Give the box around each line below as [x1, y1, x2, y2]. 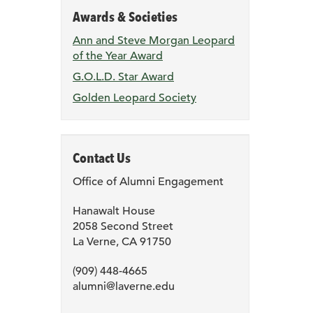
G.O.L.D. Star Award [73, 70, 174, 85]
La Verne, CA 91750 [73, 235, 171, 249]
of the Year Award [73, 49, 163, 64]
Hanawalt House [73, 204, 155, 219]
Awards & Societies [73, 8, 177, 26]
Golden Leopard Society [73, 91, 196, 105]
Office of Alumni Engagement [73, 175, 224, 189]
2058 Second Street [73, 219, 173, 234]
